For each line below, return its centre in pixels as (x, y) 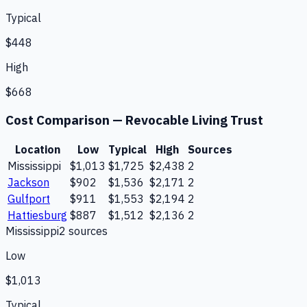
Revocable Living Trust (194, 120)
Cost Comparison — (65, 120)
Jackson (28, 183)
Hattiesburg (37, 216)
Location (37, 150)
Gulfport (29, 199)
